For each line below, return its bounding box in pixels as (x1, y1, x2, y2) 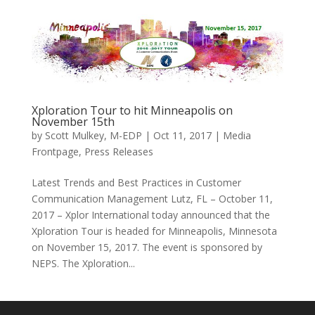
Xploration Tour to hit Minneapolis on (31, 102, 233, 118)
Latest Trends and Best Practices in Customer (31, 175, 241, 189)
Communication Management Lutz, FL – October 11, (31, 191, 273, 205)
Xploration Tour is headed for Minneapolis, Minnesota (31, 224, 277, 238)
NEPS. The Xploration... (31, 256, 135, 270)
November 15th (31, 113, 115, 129)
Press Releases (84, 144, 153, 158)
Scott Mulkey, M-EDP (44, 128, 142, 142)
